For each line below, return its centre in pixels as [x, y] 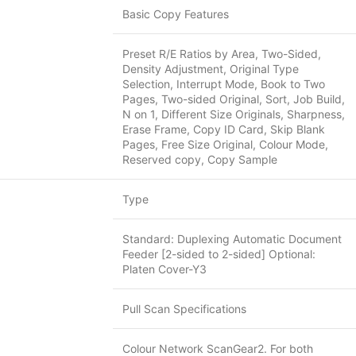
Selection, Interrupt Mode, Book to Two [224, 84]
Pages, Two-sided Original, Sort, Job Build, [234, 99]
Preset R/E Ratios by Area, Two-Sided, [222, 54]
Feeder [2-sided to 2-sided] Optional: [219, 254]
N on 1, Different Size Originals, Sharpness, [234, 114]
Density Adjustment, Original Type [211, 69]
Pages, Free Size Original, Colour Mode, [225, 144]
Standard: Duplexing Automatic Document [232, 239]
